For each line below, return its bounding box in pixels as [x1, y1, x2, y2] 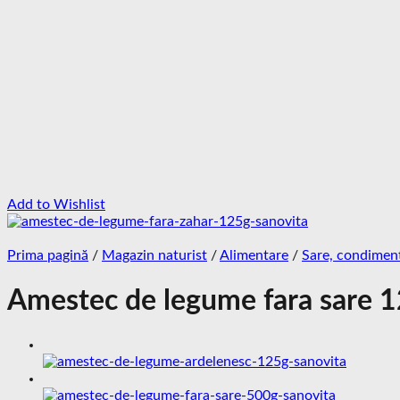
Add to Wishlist [7, 197, 105, 212]
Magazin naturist [102, 248, 207, 263]
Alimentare [220, 248, 288, 263]
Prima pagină [7, 248, 88, 263]
